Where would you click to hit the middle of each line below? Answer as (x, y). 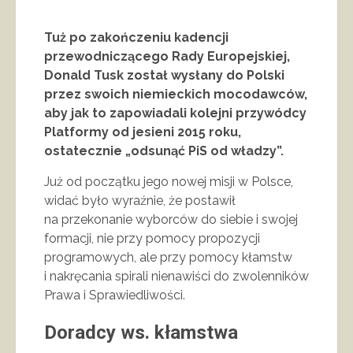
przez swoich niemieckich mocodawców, (176, 94)
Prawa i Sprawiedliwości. (115, 295)
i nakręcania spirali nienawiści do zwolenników (176, 276)
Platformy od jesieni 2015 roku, (143, 132)
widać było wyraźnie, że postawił (140, 200)
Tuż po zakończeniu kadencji (136, 37)
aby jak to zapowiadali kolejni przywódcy (175, 113)
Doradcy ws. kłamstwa (141, 332)
